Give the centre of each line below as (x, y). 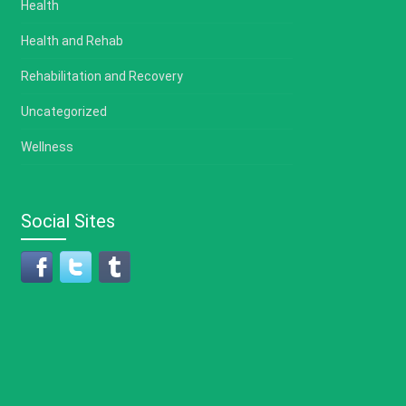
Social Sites (68, 222)
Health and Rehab (72, 41)
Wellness (48, 147)
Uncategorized (64, 112)
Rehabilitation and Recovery (102, 77)
